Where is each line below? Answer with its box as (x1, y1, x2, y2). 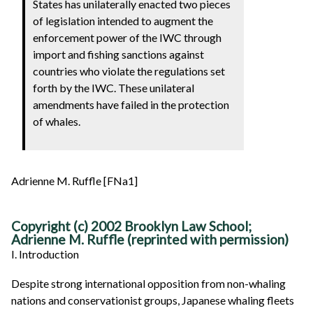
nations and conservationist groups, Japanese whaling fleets (11, 293, 294, 307)
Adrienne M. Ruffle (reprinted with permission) (11, 231, 289, 248)
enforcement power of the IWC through (33, 30, 222, 44)
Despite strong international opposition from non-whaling (11, 277, 286, 291)
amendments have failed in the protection (33, 97, 230, 111)
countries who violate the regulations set (33, 64, 226, 78)
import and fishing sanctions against (33, 47, 205, 61)
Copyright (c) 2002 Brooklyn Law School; (11, 218, 252, 235)
